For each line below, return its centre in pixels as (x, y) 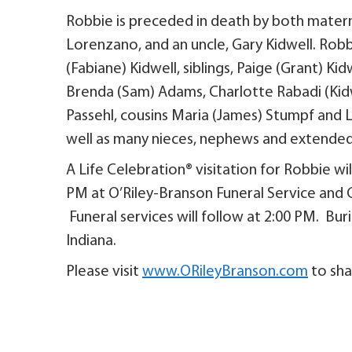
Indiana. (91, 242)
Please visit (104, 272)
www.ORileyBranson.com (225, 272)
